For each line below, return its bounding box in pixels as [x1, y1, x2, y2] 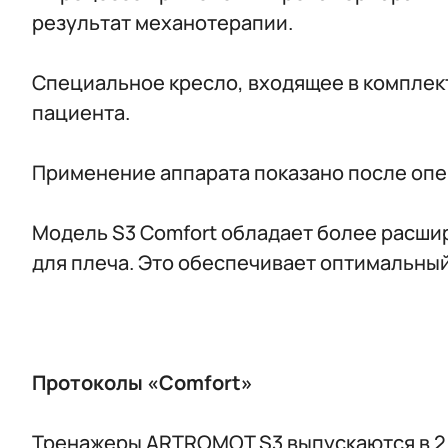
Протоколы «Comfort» [32, 369, 253, 396]
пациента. [32, 99, 130, 126]
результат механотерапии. [32, 9, 293, 36]
